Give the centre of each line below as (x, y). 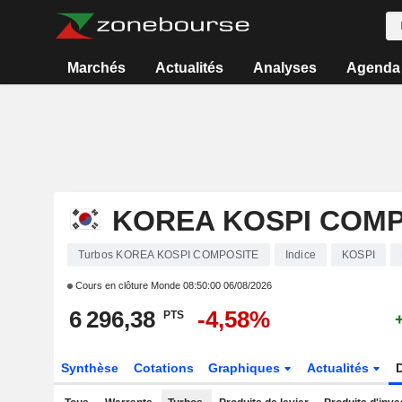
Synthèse (89, 368)
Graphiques (246, 368)
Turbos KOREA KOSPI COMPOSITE (168, 255)
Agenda (373, 68)
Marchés (97, 68)
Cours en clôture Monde (127, 285)
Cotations (163, 368)
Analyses (284, 68)
